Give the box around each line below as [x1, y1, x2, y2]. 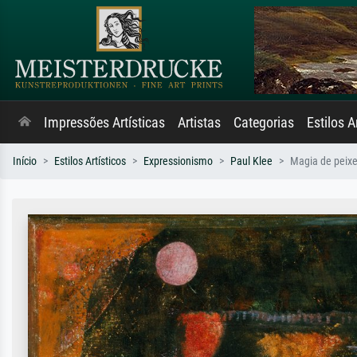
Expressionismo [143, 155, 213, 168]
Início [13, 155, 37, 168]
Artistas [178, 115, 221, 131]
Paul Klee [230, 155, 273, 168]
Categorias [233, 115, 294, 131]
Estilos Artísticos [54, 155, 126, 168]
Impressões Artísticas [44, 115, 165, 131]
